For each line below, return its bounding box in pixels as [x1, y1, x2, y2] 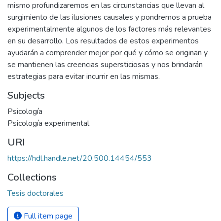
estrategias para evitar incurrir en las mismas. [7, 71, 160, 82]
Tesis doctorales [7, 188, 64, 199]
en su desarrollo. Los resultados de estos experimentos [7, 36, 199, 46]
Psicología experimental [7, 118, 89, 129]
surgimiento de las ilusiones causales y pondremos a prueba [7, 12, 212, 23]
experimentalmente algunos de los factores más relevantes [7, 24, 211, 35]
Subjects [7, 89, 45, 102]
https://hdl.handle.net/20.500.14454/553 [7, 153, 152, 164]
